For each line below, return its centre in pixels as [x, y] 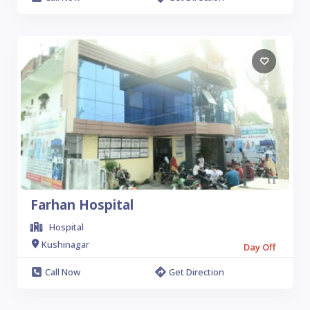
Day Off [259, 247]
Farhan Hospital [82, 205]
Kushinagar [65, 244]
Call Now [63, 272]
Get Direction [197, 272]
